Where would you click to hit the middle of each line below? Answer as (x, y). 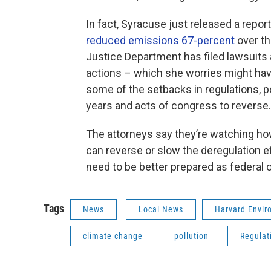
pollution (191, 236)
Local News (161, 209)
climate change (113, 236)
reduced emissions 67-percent (160, 40)
